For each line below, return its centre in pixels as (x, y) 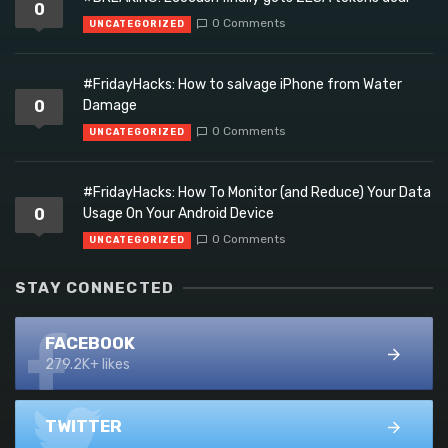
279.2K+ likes (87, 365)
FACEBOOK (90, 343)
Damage (110, 106)
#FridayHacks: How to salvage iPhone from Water (242, 85)
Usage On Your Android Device (178, 214)
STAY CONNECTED (95, 288)
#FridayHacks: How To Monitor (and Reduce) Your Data (257, 193)
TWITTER (83, 426)
